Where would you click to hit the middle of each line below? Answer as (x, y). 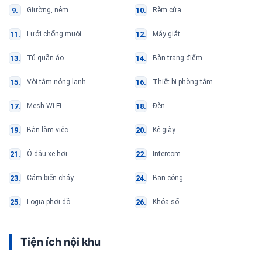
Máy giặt (166, 34)
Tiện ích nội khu (61, 242)
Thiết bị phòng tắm (183, 82)
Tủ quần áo (45, 58)
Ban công (168, 178)
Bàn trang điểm (177, 58)
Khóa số (166, 202)
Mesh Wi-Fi (44, 106)
